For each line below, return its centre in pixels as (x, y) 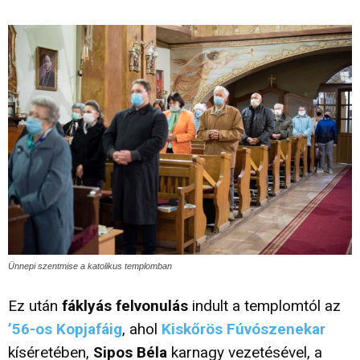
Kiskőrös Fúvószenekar (243, 329)
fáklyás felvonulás (125, 306)
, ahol (142, 329)
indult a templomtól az (264, 306)
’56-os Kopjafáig (65, 329)
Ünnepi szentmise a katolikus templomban (91, 266)
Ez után (35, 306)
